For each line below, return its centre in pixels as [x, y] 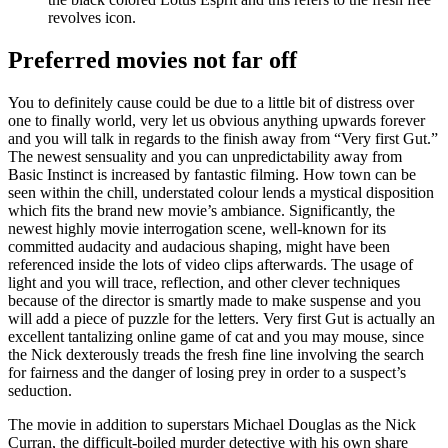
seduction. [40, 390]
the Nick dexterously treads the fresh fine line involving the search [216, 354]
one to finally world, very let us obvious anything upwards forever [216, 120]
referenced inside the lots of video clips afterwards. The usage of [210, 264]
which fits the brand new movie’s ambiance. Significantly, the [201, 210]
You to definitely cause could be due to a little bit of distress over [211, 102]
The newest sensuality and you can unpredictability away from [205, 156]
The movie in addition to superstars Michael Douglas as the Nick [212, 424]
